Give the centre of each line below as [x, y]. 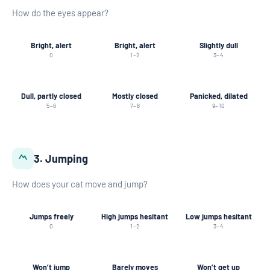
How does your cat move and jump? [80, 184]
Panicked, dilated [218, 96]
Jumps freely [51, 216]
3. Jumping [61, 158]
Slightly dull [218, 45]
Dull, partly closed [52, 96]
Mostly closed [135, 96]
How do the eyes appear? [60, 13]
